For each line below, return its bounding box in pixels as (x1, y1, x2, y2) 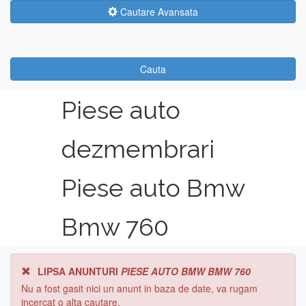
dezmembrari (61, 135, 214, 163)
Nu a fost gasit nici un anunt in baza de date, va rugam (21, 281, 258, 295)
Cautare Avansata (117, 5, 198, 18)
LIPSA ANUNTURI (38, 264, 121, 278)
